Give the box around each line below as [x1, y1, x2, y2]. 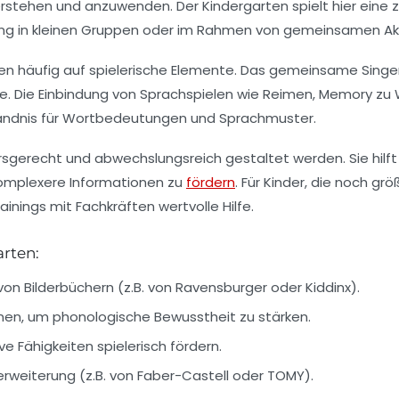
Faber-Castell [137, 365, 229, 385]
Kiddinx [305, 277, 351, 297]
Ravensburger [175, 277, 267, 297]
